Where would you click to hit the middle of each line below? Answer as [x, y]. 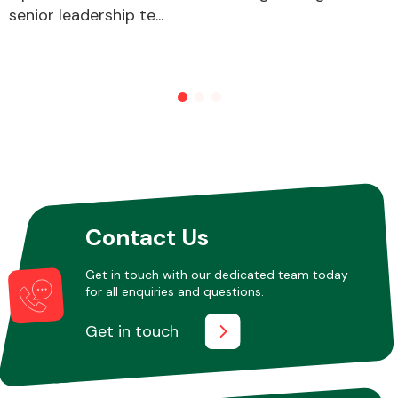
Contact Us [147, 237]
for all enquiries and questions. [174, 291]
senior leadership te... [86, 15]
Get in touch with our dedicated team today [216, 274]
